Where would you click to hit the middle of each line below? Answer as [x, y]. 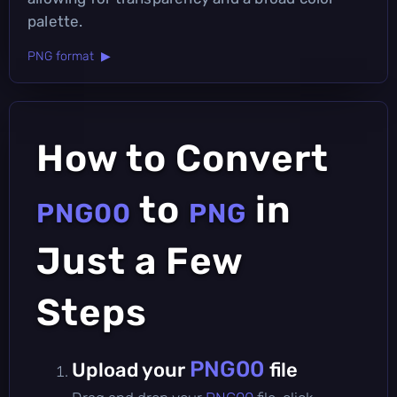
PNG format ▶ [69, 56]
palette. [55, 21]
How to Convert [183, 158]
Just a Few [140, 261]
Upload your [131, 370]
